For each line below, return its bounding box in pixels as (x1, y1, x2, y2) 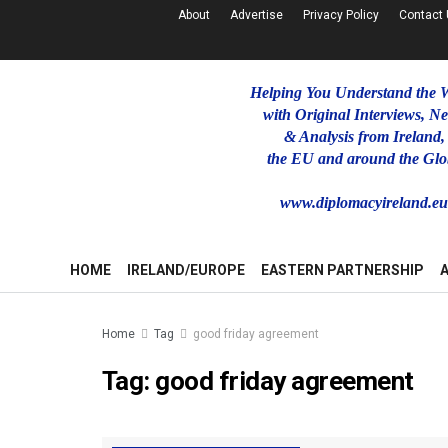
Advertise (230, 8, 283, 22)
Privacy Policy (303, 8, 379, 22)
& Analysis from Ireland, (283, 128, 445, 145)
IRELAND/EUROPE (127, 262, 245, 278)
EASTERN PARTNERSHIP (261, 262, 424, 278)
